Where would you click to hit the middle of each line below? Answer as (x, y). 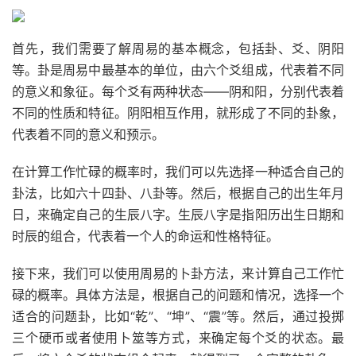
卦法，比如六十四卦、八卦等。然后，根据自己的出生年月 (178, 193)
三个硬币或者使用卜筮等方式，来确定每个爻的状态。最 (178, 338)
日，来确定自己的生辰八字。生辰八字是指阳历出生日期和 (178, 215)
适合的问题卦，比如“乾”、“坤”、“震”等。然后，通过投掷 (178, 316)
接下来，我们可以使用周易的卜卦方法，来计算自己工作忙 (178, 273)
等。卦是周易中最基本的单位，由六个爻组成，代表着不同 (178, 70)
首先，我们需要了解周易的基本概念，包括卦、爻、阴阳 (178, 48)
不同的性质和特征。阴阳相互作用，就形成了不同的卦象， (178, 113)
